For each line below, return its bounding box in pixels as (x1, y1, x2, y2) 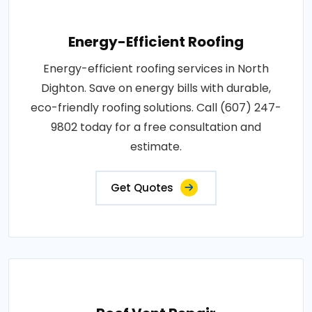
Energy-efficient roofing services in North (43, 60, 269, 77)
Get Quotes (111, 180, 173, 195)
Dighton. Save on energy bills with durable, (41, 79, 271, 96)
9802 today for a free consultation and (51, 118, 261, 135)
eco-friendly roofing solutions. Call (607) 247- (31, 99, 281, 116)
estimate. (130, 138, 182, 155)
